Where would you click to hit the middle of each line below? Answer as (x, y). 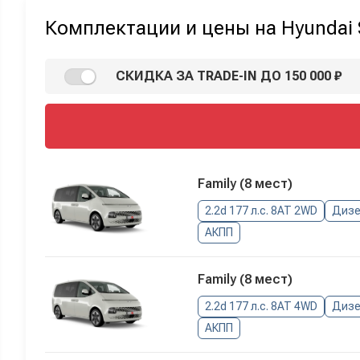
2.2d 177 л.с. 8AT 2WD (261, 211)
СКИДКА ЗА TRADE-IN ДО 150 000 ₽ (229, 76)
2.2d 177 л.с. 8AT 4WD (261, 307)
